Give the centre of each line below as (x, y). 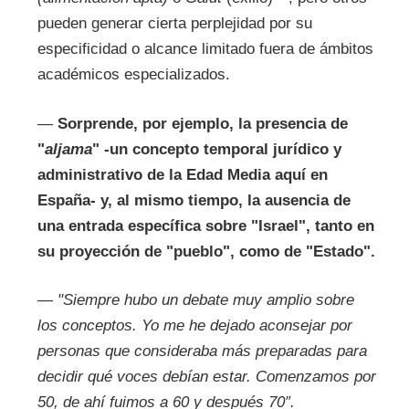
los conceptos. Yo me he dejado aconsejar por (194, 326)
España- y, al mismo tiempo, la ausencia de (194, 200)
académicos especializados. (133, 75)
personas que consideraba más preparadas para (202, 351)
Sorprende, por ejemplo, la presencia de (202, 123)
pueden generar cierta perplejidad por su (174, 24)
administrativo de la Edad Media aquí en (182, 174)
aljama (68, 149)
